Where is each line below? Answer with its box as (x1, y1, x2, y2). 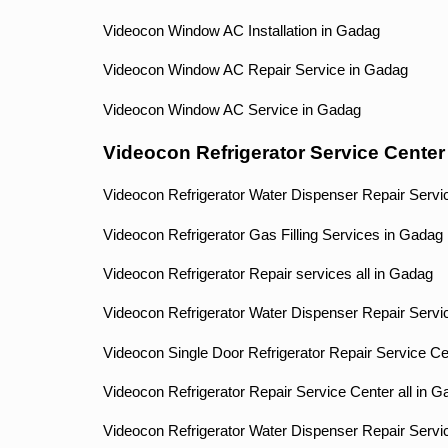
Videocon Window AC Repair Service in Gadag (102, 62, 408, 79)
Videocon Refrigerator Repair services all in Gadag (102, 266, 433, 283)
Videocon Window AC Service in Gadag (102, 101, 361, 118)
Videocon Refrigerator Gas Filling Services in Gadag (102, 226, 443, 243)
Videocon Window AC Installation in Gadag (102, 23, 380, 40)
